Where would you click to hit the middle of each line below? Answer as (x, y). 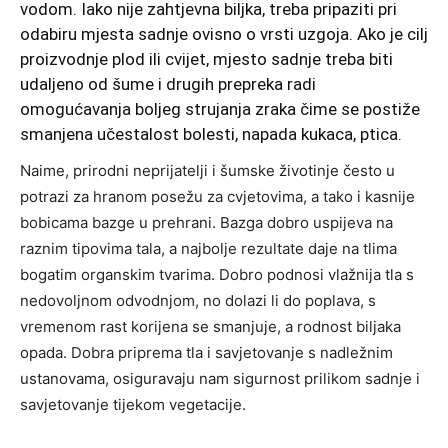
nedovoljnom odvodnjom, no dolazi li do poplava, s (198, 301)
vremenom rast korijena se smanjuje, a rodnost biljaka (210, 327)
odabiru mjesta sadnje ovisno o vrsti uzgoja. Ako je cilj (224, 34)
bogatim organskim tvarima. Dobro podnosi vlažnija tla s (217, 275)
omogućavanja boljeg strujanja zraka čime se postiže (220, 109)
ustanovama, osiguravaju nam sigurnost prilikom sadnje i (220, 379)
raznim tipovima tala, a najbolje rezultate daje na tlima (208, 249)
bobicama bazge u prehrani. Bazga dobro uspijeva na (206, 223)
